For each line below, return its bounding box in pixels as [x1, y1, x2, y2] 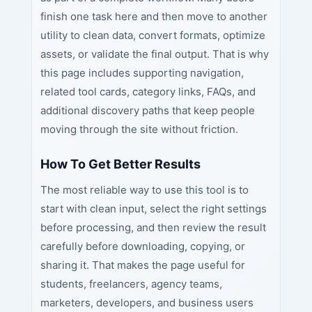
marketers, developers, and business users [40, 296, 253, 310]
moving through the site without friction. [40, 123, 238, 136]
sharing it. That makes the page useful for [40, 258, 245, 272]
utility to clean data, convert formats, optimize [40, 29, 265, 42]
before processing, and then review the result [40, 221, 266, 235]
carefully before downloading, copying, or [40, 240, 245, 253]
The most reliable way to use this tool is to [40, 183, 249, 197]
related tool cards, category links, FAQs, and [40, 85, 256, 99]
